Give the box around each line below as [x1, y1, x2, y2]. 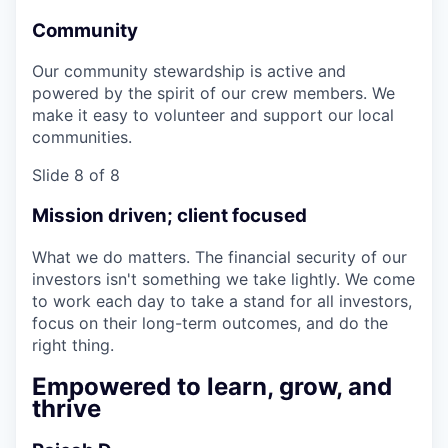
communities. [32, 127, 132, 148]
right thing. [32, 334, 114, 355]
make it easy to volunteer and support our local [32, 105, 394, 126]
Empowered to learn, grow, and [32, 371, 392, 401]
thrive [32, 393, 101, 423]
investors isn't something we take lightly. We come [32, 268, 415, 289]
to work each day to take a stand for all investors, [32, 290, 412, 311]
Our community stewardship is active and [32, 61, 346, 82]
